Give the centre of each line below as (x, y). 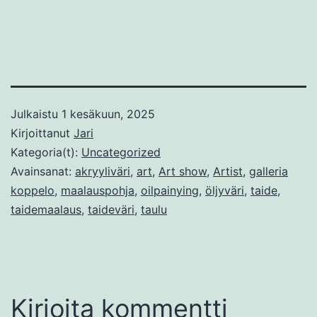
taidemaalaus (46, 210)
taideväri (111, 210)
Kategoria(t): (46, 152)
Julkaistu (36, 114)
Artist (228, 172)
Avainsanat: (43, 172)
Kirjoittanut (42, 133)
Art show (183, 172)
